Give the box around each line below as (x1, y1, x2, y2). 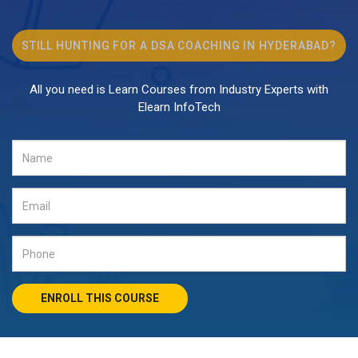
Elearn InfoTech (137, 100, 221, 115)
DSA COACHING (150, 39, 241, 53)
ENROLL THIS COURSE (114, 292, 159, 305)
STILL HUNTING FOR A (21, 39, 151, 53)
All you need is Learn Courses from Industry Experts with (30, 82, 328, 97)
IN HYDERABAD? (240, 39, 337, 53)
